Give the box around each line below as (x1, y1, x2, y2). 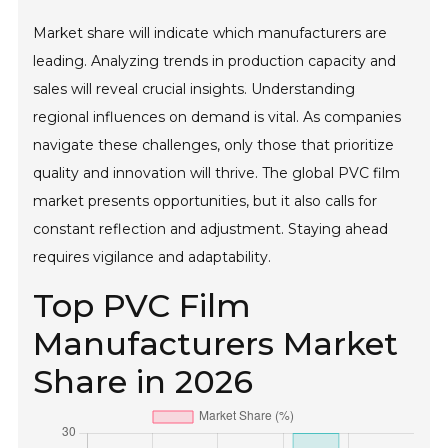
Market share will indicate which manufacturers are (33, 24, 388, 43)
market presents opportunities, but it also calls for (33, 192, 378, 211)
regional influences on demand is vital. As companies (33, 108, 402, 127)
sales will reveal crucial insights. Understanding (33, 80, 356, 99)
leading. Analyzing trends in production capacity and (33, 52, 397, 71)
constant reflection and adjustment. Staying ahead (33, 220, 389, 239)
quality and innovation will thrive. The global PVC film (33, 164, 401, 183)
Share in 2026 (33, 362, 254, 402)
